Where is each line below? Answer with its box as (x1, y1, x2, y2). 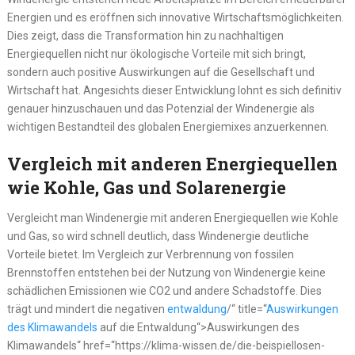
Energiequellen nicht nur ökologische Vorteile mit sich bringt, (6, 48, 306, 61)
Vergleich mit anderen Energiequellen (6, 152, 338, 176)
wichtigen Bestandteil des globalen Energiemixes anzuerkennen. (6, 120, 329, 134)
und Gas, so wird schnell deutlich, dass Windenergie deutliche (6, 230, 309, 243)
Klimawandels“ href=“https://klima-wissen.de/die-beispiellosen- (6, 339, 325, 353)
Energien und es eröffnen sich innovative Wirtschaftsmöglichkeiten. (6, 11, 344, 25)
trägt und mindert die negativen (6, 303, 167, 316)
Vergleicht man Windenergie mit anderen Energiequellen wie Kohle (6, 212, 338, 225)
